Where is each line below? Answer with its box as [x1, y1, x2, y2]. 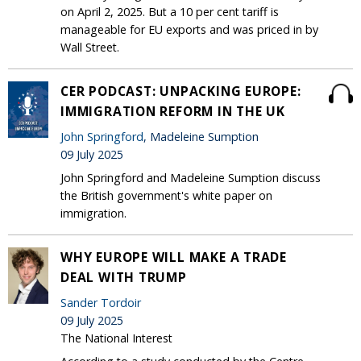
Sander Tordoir [60, 294, 141, 310]
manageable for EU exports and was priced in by [60, 21, 318, 37]
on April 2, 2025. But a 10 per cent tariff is [60, 3, 279, 19]
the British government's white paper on [60, 187, 272, 203]
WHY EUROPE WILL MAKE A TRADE [60, 247, 288, 266]
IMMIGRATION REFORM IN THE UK [60, 102, 286, 120]
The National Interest [60, 330, 172, 346]
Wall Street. [60, 39, 119, 55]
